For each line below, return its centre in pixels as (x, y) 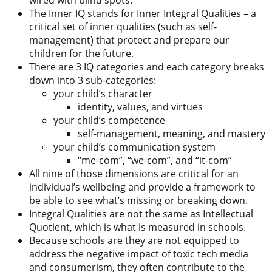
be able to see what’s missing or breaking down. (138, 201)
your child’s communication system (134, 147)
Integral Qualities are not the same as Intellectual (141, 214)
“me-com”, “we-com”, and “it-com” (155, 161)
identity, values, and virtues (140, 107)
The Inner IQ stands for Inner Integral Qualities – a (143, 14)
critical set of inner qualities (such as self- (123, 27)
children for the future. (81, 54)
